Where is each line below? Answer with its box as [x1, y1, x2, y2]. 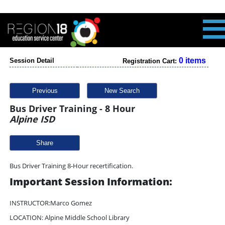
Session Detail [10, 57, 54, 64]
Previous [32, 87, 58, 94]
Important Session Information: [10, 175, 172, 188]
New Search [104, 87, 140, 94]
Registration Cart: [123, 57, 179, 65]
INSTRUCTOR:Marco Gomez [10, 198, 92, 207]
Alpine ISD [10, 113, 55, 125]
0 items [179, 56, 206, 65]
